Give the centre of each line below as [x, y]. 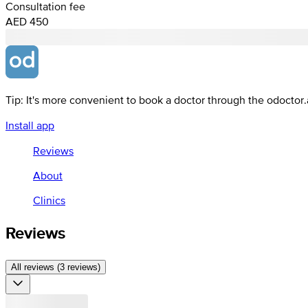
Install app [30, 125]
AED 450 [27, 21]
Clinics [49, 200]
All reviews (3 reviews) [56, 267]
